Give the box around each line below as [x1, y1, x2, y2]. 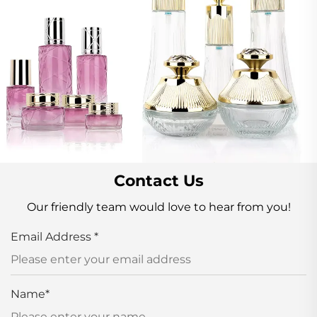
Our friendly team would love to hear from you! [26, 200, 291, 214]
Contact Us [113, 171, 204, 190]
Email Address [11, 229, 94, 243]
